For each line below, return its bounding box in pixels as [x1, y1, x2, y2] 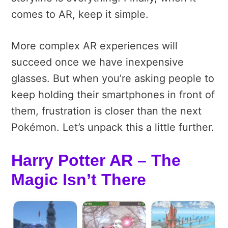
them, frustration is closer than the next [11, 104, 202, 117]
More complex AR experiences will [11, 39, 178, 52]
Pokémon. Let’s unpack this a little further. [11, 121, 214, 133]
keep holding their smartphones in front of [11, 88, 215, 101]
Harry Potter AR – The [11, 151, 181, 169]
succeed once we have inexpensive [11, 55, 184, 68]
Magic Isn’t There [11, 170, 146, 189]
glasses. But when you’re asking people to [11, 72, 214, 84]
